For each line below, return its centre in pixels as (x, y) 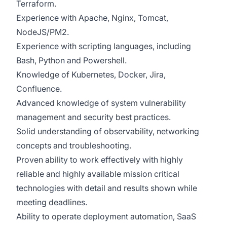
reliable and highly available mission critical (98, 174)
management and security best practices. (94, 117)
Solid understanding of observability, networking (108, 131)
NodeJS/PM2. (44, 32)
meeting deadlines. (53, 202)
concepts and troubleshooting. (75, 145)
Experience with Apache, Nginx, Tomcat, (92, 18)
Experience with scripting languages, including (104, 46)
